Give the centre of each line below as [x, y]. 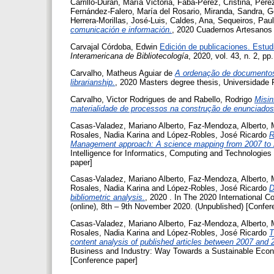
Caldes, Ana [191, 21]
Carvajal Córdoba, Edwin [114, 47]
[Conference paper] [104, 261]
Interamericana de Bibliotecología [129, 56]
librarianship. [93, 83]
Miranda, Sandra [233, 12]
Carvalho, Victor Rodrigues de [123, 99]
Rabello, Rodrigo [223, 99]
